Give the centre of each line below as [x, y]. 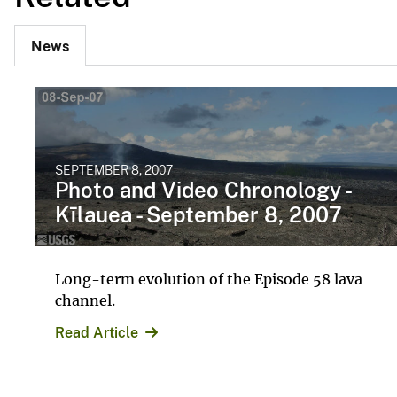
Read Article [97, 332]
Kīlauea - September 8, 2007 [198, 214]
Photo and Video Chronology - [202, 189]
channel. [85, 300]
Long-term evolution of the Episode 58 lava [209, 279]
